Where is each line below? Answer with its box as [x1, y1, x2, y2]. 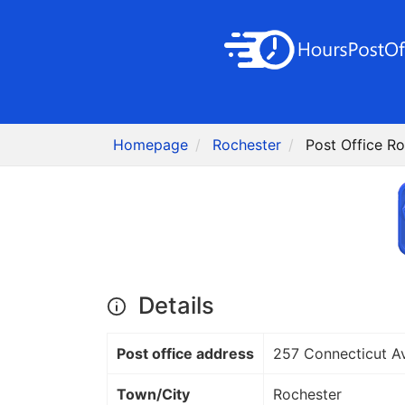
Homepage [113, 136, 189, 155]
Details [132, 291, 214, 320]
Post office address [117, 344, 254, 363]
